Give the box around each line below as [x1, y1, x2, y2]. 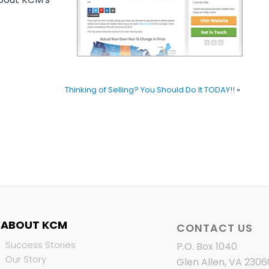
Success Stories [5, 238, 76, 251]
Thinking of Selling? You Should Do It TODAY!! [65, 84, 235, 96]
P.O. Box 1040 [176, 239, 237, 253]
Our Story [5, 253, 46, 265]
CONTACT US [176, 220, 253, 235]
